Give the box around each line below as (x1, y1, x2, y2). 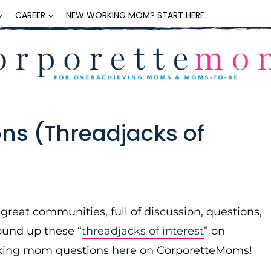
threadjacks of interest (82, 224, 204, 238)
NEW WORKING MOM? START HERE (66, 8, 204, 21)
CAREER (15, 8, 45, 21)
